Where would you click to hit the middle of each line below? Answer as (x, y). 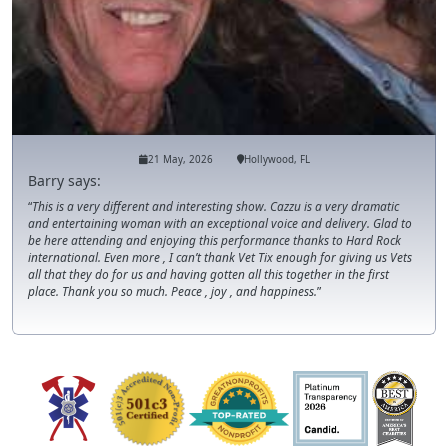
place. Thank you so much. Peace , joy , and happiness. (172, 290)
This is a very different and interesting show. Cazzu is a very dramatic (215, 205)
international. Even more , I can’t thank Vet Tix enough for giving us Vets (220, 256)
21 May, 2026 (180, 159)
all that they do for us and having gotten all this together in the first (208, 273)
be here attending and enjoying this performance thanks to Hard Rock (214, 239)
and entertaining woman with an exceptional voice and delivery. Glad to (220, 222)
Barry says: (64, 180)
